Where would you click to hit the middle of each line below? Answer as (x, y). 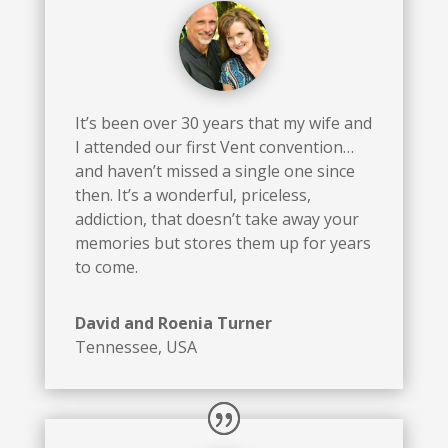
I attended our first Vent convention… (214, 147)
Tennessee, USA (135, 347)
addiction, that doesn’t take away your (216, 219)
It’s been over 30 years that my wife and (223, 123)
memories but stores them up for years (222, 243)
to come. (106, 267)
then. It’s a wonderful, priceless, (192, 195)
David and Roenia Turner (173, 323)
